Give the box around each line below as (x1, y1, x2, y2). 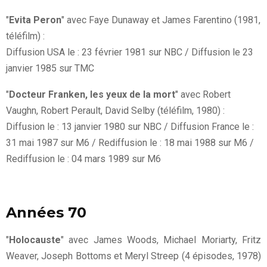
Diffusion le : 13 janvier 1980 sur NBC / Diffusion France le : (6, 121, 254, 133)
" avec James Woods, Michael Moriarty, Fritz (61, 234, 261, 246)
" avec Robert (175, 89, 231, 101)
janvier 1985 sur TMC (6, 63, 94, 74)
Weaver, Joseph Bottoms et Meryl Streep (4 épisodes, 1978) (6, 250, 261, 262)
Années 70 (6, 204, 86, 222)
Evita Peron (9, 14, 61, 26)
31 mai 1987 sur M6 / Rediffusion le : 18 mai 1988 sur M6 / (6, 137, 254, 149)
